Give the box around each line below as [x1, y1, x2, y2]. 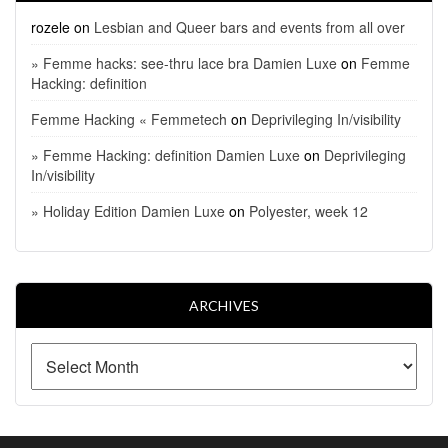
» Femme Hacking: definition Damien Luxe [31, 144, 300, 165]
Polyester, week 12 [249, 200, 368, 221]
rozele [31, 16, 70, 37]
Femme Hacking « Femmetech [31, 108, 227, 129]
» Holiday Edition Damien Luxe [31, 200, 225, 221]
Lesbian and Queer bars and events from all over [94, 16, 405, 37]
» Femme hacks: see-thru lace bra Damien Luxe [31, 52, 337, 73]
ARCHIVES [189, 296, 259, 314]
